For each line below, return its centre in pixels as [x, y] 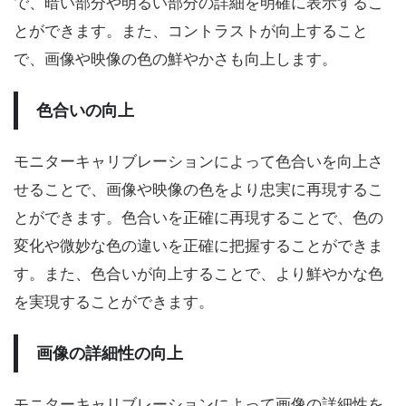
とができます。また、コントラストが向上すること [191, 31]
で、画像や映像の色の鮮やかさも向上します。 [175, 59]
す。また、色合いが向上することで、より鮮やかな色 [198, 274]
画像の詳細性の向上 [110, 353]
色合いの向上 [85, 110]
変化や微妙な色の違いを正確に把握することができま [198, 246]
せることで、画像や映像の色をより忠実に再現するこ [198, 189]
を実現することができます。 [114, 302]
